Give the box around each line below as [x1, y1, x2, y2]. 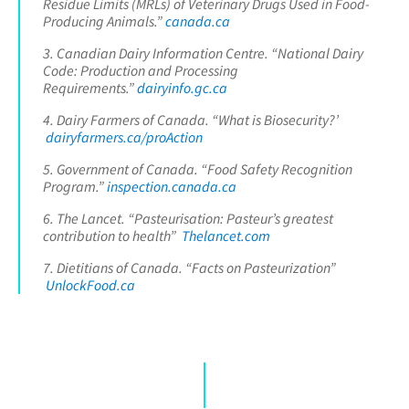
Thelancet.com [182, 225, 270, 245]
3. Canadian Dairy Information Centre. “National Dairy [43, 43, 363, 62]
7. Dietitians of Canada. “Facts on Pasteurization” [43, 257, 336, 277]
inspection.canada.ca [107, 176, 236, 195]
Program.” [43, 176, 107, 195]
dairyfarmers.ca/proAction [46, 127, 203, 146]
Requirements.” [43, 78, 137, 97]
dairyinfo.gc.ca [137, 78, 227, 97]
